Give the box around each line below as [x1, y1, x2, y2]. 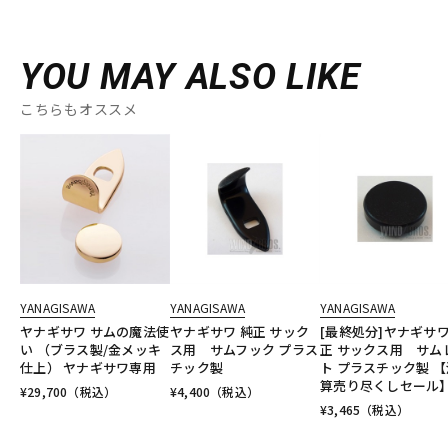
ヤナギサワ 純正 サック [170, 322, 310, 342]
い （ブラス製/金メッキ [20, 340, 162, 360]
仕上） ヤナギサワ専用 [20, 358, 156, 378]
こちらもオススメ [20, 99, 138, 120]
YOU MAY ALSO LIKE [20, 56, 361, 99]
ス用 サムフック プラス [170, 340, 319, 360]
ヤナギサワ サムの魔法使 [20, 322, 170, 342]
